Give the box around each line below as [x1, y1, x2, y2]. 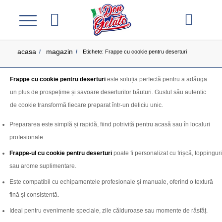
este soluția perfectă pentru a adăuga [106, 76, 207, 83]
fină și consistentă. [9, 191, 59, 199]
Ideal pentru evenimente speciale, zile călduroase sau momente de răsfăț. [9, 207, 208, 215]
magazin [46, 48, 73, 55]
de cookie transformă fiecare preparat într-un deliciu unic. [10, 102, 163, 109]
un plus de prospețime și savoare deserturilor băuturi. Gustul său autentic [10, 89, 206, 96]
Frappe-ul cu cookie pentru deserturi [9, 150, 112, 157]
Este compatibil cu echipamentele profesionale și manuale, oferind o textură [9, 178, 213, 186]
